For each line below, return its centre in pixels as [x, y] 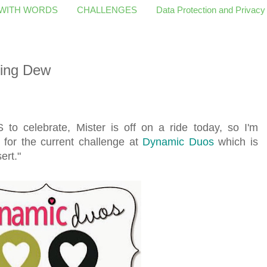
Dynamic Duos [178, 142]
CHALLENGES [107, 10]
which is [236, 142]
